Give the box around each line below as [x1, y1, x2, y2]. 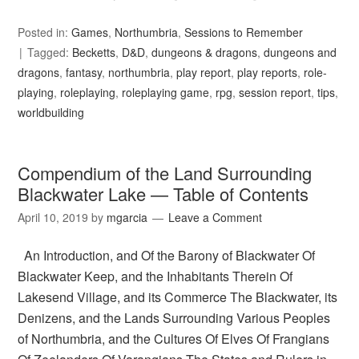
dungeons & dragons [151, 44, 258, 61]
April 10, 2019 [18, 209, 89, 226]
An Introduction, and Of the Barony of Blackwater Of [18, 246, 316, 265]
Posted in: [18, 24, 72, 41]
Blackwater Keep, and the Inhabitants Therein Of [18, 267, 293, 286]
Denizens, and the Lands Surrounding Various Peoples [18, 309, 331, 328]
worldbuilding [18, 104, 85, 121]
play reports [237, 64, 298, 81]
